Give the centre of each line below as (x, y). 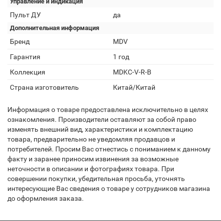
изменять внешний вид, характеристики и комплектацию (100, 129)
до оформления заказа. (46, 198)
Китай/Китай (134, 87)
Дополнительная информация (55, 28)
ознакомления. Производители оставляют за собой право (102, 119)
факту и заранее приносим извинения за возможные (93, 159)
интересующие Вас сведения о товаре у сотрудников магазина (109, 188)
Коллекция (28, 72)
